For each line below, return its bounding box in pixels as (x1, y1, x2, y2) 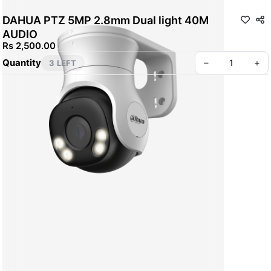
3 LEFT (49, 57, 77, 68)
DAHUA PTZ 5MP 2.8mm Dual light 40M (2, 13, 209, 27)
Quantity (2, 56, 41, 68)
